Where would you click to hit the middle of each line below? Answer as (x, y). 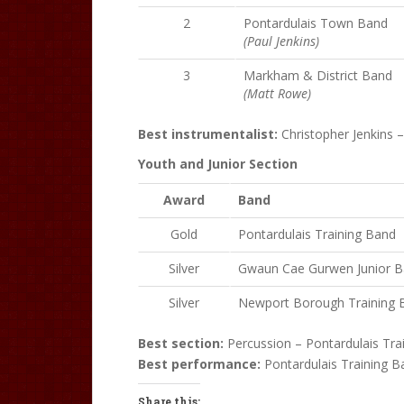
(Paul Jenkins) (281, 41)
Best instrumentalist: (208, 134)
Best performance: (199, 364)
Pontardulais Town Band (316, 23)
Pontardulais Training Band (317, 234)
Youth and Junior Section (218, 164)
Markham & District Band (318, 75)
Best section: (181, 343)
